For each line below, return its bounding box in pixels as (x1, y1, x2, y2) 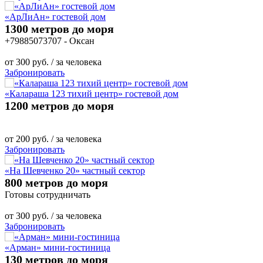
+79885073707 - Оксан (5, 35, 95, 46)
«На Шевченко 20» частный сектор (5, 165, 145, 176)
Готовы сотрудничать (5, 189, 90, 200)
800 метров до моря (5, 176, 108, 189)
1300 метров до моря (5, 22, 114, 35)
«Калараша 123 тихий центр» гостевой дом (5, 88, 178, 99)
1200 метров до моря (5, 99, 114, 112)
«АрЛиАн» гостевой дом (5, 11, 106, 22)
